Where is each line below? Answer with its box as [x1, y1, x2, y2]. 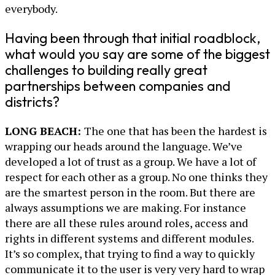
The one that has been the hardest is [84, 123, 267, 139]
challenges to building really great [5, 61, 207, 79]
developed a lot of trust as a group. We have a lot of [5, 154, 256, 169]
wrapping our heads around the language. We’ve [5, 139, 242, 154]
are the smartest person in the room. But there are [5, 185, 255, 200]
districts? [5, 93, 60, 111]
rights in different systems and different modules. [5, 231, 254, 246]
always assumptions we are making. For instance [5, 200, 246, 215]
